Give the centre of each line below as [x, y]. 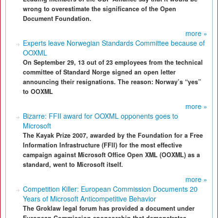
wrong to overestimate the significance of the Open [100, 9]
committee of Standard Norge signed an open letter [99, 72]
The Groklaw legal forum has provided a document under [109, 208]
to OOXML [38, 91]
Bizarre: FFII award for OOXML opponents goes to [100, 116]
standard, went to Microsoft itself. [73, 164]
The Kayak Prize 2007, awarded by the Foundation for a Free [113, 135]
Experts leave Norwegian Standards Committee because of [114, 43]
